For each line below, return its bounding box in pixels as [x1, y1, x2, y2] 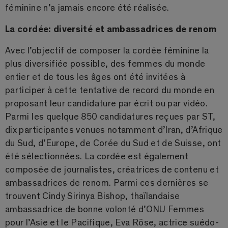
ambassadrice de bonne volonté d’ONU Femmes [5, 203, 205, 215]
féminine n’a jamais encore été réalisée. [5, 1, 169, 14]
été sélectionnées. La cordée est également [5, 150, 189, 162]
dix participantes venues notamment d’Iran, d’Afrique [5, 123, 223, 136]
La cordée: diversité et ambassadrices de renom [5, 22, 217, 35]
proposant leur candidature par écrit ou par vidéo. [5, 97, 208, 109]
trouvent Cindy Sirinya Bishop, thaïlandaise [5, 189, 180, 202]
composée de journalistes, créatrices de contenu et [5, 163, 219, 176]
